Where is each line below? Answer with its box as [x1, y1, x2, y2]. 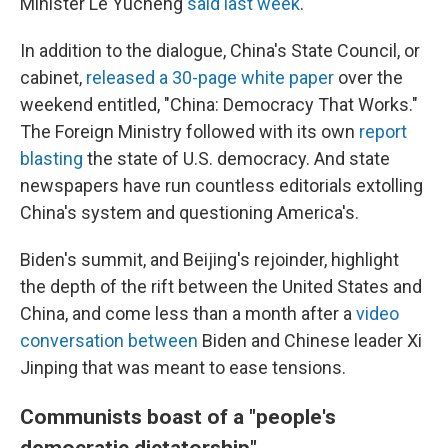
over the [334, 66, 403, 88]
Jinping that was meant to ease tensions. [20, 356, 346, 378]
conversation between [20, 329, 198, 351]
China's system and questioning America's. [20, 201, 359, 223]
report [359, 120, 407, 142]
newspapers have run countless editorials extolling [20, 174, 423, 196]
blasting [20, 147, 83, 169]
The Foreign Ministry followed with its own [20, 120, 359, 142]
